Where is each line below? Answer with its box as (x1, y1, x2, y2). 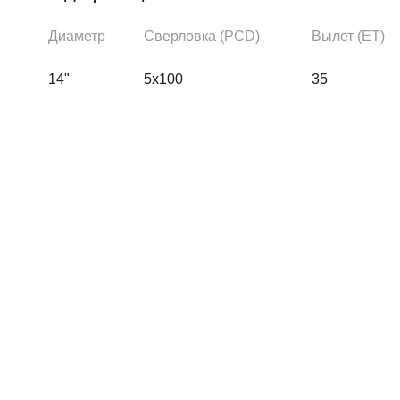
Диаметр (48, 29, 105, 44)
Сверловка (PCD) (144, 29, 260, 44)
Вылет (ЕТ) (312, 29, 385, 44)
